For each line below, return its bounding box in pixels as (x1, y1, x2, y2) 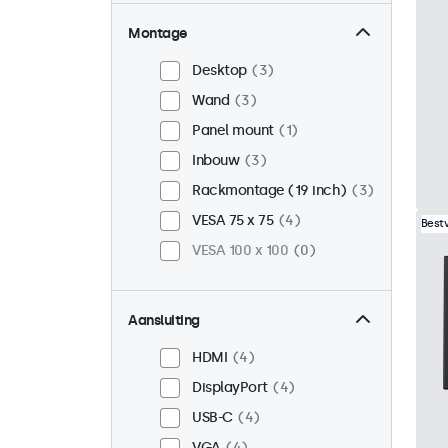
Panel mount (192, 122, 274, 140)
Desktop (192, 62, 247, 80)
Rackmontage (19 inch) (192, 182, 347, 200)
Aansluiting (128, 312, 200, 330)
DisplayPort (192, 379, 268, 397)
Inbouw (192, 152, 239, 170)
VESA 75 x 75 (192, 212, 273, 230)
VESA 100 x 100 (192, 242, 288, 260)
